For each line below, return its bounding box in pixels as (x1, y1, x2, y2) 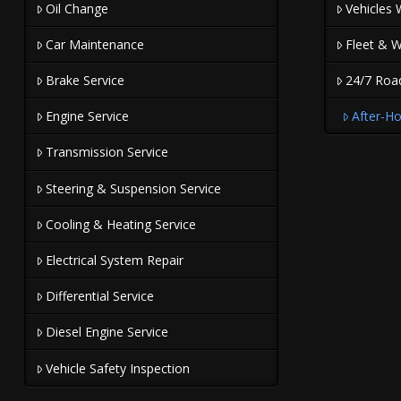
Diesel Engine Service (45, 323, 168, 341)
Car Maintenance (45, 35, 144, 53)
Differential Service (45, 287, 154, 305)
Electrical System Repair (45, 252, 183, 269)
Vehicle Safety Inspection (45, 359, 190, 377)
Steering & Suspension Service (45, 179, 221, 197)
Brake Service (45, 72, 124, 90)
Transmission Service (45, 143, 168, 161)
